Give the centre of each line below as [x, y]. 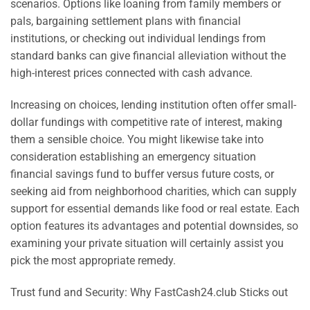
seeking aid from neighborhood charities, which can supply [154, 191]
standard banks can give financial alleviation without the [148, 55]
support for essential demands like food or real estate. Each [155, 208]
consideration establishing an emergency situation [133, 156]
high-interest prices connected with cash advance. [131, 73]
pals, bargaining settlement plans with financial [126, 21]
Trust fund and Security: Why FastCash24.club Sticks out [149, 292]
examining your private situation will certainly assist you [147, 243]
